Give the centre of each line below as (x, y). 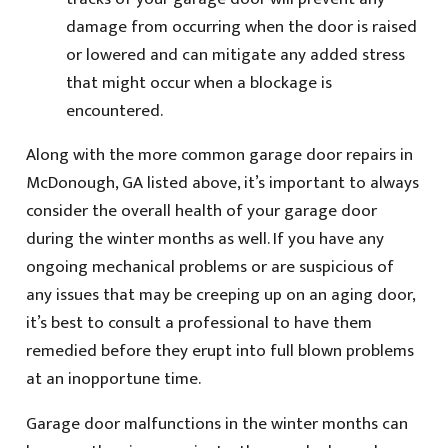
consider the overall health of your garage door (201, 211)
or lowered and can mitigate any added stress (235, 55)
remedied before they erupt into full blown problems (219, 351)
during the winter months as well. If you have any (204, 239)
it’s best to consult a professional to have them (198, 323)
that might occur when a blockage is (198, 83)
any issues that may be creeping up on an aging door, (220, 295)
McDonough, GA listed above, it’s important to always (222, 183)
